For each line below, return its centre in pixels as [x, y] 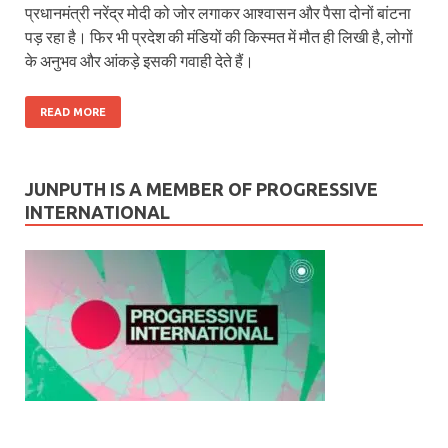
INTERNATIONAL [97, 211]
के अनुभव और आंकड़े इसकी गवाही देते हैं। [139, 60]
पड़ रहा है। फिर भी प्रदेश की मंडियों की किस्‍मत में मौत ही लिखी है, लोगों [219, 36]
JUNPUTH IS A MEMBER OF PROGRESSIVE [201, 188]
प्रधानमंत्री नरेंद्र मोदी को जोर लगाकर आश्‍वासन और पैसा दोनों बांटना [218, 12]
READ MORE [73, 111]
